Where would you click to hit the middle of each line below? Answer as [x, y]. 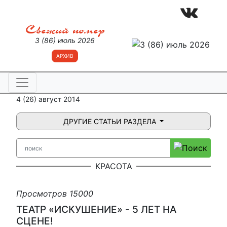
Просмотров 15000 [55, 193]
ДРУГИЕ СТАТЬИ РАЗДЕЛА [110, 121]
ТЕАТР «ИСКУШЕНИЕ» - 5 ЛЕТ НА [96, 209]
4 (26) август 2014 [48, 99]
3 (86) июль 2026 [65, 40]
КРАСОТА [113, 166]
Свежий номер [65, 30]
